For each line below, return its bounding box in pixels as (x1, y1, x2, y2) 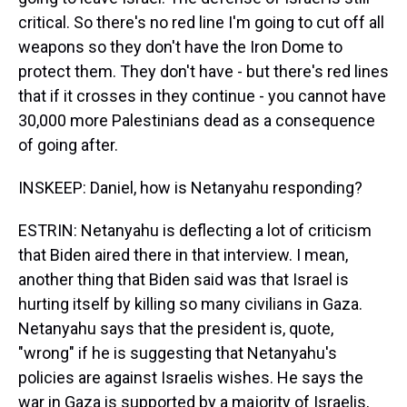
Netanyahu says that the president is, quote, (18, 319, 333, 338)
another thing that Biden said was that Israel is (18, 270, 349, 289)
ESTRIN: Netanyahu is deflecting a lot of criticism (18, 221, 372, 240)
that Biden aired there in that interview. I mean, (18, 245, 348, 264)
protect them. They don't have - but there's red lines (18, 62, 389, 81)
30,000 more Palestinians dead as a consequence (18, 111, 375, 130)
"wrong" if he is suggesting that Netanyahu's (18, 343, 337, 362)
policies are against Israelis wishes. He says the (18, 368, 363, 387)
